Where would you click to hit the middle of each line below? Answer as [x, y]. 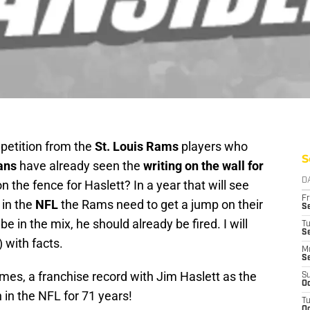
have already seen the [80, 166]
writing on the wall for [203, 166]
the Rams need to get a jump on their [162, 205]
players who [213, 147]
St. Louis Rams [137, 147]
